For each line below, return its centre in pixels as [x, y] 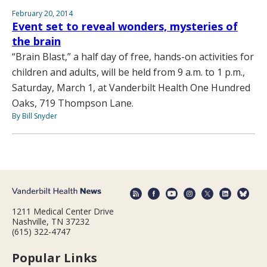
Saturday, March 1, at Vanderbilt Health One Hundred [131, 87]
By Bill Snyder [35, 116]
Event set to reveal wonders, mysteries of [125, 26]
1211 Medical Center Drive [63, 212]
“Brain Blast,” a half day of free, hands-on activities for [133, 56]
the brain [36, 41]
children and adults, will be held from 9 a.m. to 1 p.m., [128, 72]
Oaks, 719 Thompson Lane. [73, 103]
